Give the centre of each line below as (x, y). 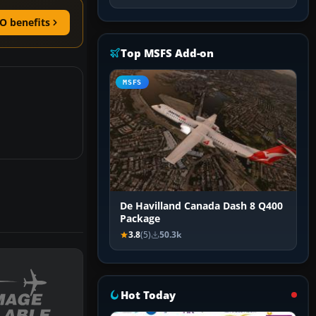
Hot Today (148, 295)
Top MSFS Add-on (168, 53)
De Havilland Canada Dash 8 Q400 (201, 206)
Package (140, 219)
